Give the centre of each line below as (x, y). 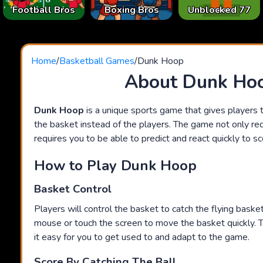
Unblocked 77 (219, 10)
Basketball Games (97, 61)
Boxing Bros (131, 10)
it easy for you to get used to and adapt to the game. (142, 237)
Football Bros (44, 10)
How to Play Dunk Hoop (115, 166)
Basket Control (73, 189)
